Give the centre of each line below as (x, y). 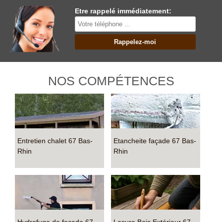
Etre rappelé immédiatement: (123, 11)
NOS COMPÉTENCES (111, 81)
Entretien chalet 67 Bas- (55, 141)
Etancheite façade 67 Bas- (155, 141)
